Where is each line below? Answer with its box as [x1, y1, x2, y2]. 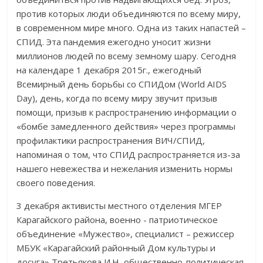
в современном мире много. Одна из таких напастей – [16, 21, 247, 33]
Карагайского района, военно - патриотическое [16, 213, 218, 225]
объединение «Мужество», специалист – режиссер [16, 227, 235, 240]
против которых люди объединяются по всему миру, [16, 7, 241, 19]
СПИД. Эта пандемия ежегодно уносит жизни [16, 35, 211, 48]
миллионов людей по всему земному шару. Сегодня [16, 49, 237, 62]
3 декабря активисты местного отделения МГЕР [16, 199, 222, 211]
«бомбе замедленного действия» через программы [16, 120, 236, 132]
